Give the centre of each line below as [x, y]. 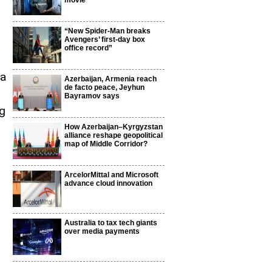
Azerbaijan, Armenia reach [110, 79]
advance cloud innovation [108, 183]
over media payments [102, 231]
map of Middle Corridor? [106, 144]
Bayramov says [92, 96]
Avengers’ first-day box [105, 39]
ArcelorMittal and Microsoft [111, 175]
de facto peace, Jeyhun [104, 87]
